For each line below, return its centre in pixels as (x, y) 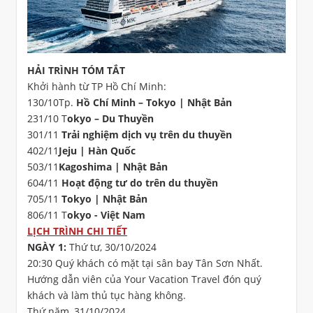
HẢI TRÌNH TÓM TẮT (76, 71)
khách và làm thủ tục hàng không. (108, 296)
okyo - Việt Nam (106, 215)
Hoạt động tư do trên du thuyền (140, 183)
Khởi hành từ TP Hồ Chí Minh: (98, 87)
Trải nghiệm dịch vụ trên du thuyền (147, 135)
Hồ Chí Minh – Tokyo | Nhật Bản (154, 103)
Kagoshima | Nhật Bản (113, 167)
